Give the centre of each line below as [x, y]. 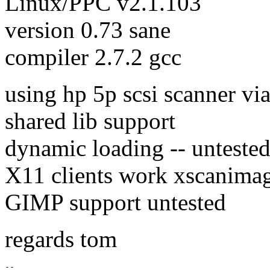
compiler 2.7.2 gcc [93, 57]
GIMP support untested [115, 202]
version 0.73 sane [88, 30]
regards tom [61, 239]
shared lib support [90, 121]
